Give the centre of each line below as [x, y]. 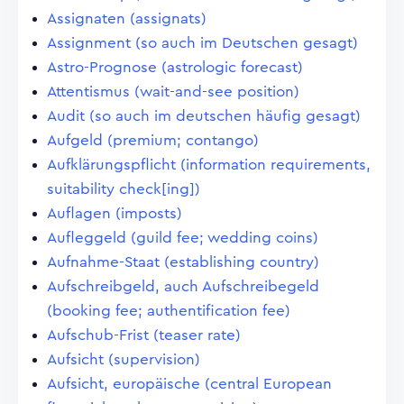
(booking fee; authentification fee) [169, 311]
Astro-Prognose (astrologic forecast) [175, 67]
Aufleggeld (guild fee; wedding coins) [183, 238]
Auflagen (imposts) [115, 213]
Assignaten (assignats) [127, 18]
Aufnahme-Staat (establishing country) [183, 262]
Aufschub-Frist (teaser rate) [144, 335]
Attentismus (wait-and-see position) [173, 92]
